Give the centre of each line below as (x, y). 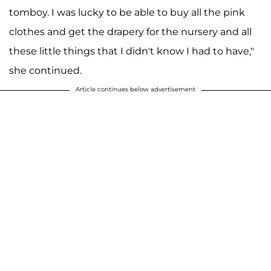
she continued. (45, 70)
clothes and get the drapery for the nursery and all (130, 31)
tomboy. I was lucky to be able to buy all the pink (127, 12)
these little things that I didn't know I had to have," (132, 51)
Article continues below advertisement (135, 89)
